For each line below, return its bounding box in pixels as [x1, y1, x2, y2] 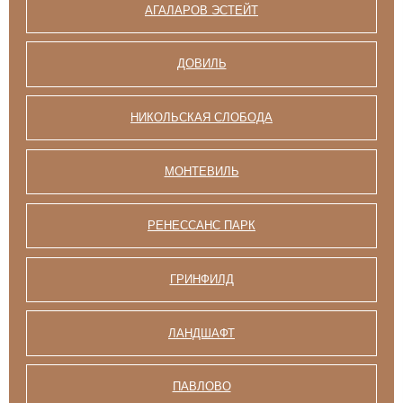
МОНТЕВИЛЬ [164, 165, 239, 179]
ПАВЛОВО [172, 380, 231, 394]
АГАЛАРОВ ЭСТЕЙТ [145, 3, 258, 17]
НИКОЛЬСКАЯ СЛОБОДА [130, 111, 273, 125]
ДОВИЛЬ [176, 57, 227, 71]
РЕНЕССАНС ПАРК [148, 218, 255, 232]
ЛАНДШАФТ [168, 326, 235, 340]
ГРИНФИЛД [169, 272, 234, 286]
